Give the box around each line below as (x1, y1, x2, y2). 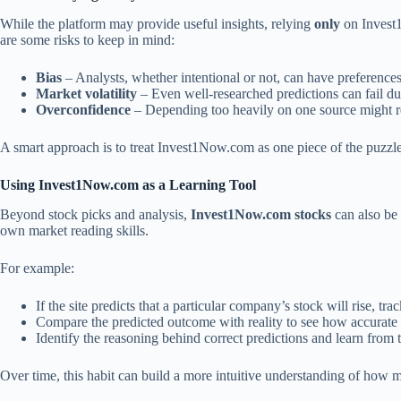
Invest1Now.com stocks (191, 206, 331, 222)
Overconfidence (36, 101, 131, 117)
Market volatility (36, 85, 137, 101)
